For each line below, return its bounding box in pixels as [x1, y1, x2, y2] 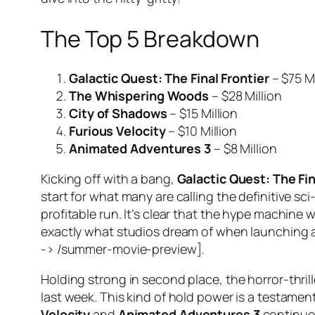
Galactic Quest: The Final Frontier [69, 70, 269, 87]
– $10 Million [165, 122, 238, 140]
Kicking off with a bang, [41, 170, 177, 188]
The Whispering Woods [69, 87, 209, 105]
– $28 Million [209, 87, 282, 105]
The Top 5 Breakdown [41, 22, 260, 54]
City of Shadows [69, 105, 167, 122]
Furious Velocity [69, 122, 166, 140]
